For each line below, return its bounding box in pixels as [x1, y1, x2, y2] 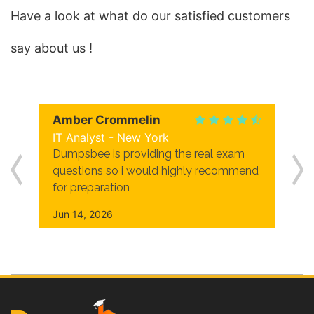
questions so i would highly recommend [53, 164, 259, 177]
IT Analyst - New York [53, 130, 169, 144]
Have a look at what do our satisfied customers [11, 8, 290, 23]
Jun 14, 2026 [53, 208, 113, 220]
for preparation [53, 181, 130, 194]
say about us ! [11, 41, 93, 55]
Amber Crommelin [53, 113, 161, 127]
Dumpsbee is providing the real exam [53, 147, 245, 161]
